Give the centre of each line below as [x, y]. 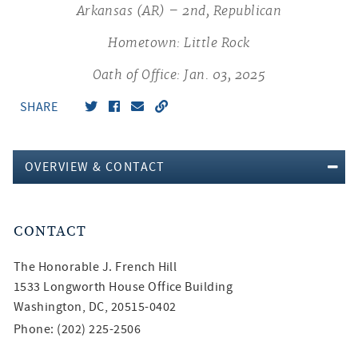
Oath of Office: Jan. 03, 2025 [179, 75]
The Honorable [58, 267]
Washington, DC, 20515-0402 [95, 307]
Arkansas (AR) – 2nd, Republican [179, 11]
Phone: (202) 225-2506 [78, 329]
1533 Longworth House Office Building [123, 287]
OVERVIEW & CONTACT [95, 167]
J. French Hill [139, 267]
